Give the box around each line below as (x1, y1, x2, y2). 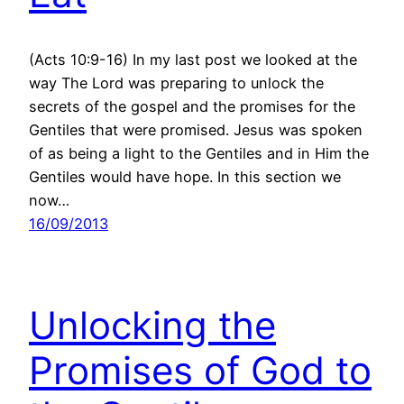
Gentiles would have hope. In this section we (29, 167, 341, 186)
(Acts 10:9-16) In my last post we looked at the (29, 50, 357, 69)
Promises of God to (29, 346, 372, 393)
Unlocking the (29, 301, 276, 348)
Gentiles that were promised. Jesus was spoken (29, 120, 363, 139)
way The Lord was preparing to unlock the (29, 73, 324, 92)
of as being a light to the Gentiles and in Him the (29, 143, 369, 162)
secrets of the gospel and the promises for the (29, 96, 355, 115)
